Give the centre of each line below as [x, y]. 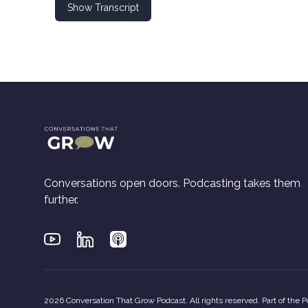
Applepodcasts [148, 238]
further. [61, 200]
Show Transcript [103, 8]
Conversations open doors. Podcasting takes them [172, 184]
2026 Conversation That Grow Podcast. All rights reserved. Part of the [173, 300]
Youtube [65, 238]
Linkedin [97, 238]
